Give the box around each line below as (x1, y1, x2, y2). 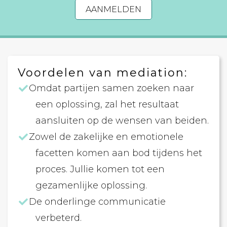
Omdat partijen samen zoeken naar (29, 83, 195, 94)
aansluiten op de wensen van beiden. (35, 115, 209, 126)
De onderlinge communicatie (29, 196, 166, 207)
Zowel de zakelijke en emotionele (29, 131, 184, 142)
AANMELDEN (86, 5, 141, 14)
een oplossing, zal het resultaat (35, 99, 181, 110)
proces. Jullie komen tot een (35, 164, 165, 175)
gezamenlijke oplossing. (35, 180, 147, 191)
